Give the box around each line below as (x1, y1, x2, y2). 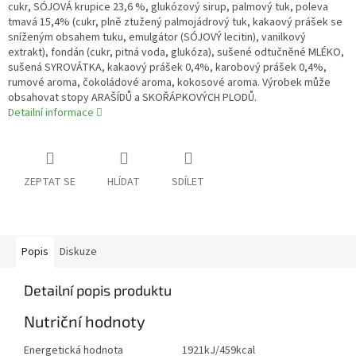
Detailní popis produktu (24, 281, 172, 300)
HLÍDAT (107, 174, 140, 191)
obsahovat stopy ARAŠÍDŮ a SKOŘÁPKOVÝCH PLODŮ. (8, 90, 257, 106)
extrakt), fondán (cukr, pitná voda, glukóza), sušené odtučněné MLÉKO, (8, 44, 344, 61)
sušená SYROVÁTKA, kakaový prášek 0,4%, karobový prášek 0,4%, (8, 60, 327, 76)
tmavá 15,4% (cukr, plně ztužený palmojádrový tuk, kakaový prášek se (8, 14, 342, 31)
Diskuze (60, 244, 97, 261)
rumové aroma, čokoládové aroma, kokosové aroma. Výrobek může (8, 75, 331, 91)
